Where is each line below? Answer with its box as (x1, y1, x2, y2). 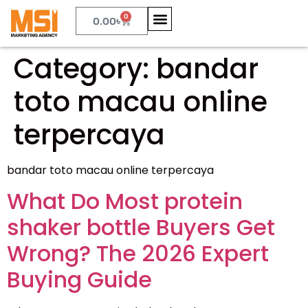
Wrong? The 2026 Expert (7, 238, 269, 269)
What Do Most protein (7, 186, 243, 217)
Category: (14, 49, 156, 89)
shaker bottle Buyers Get (7, 212, 275, 243)
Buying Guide (7, 264, 152, 296)
